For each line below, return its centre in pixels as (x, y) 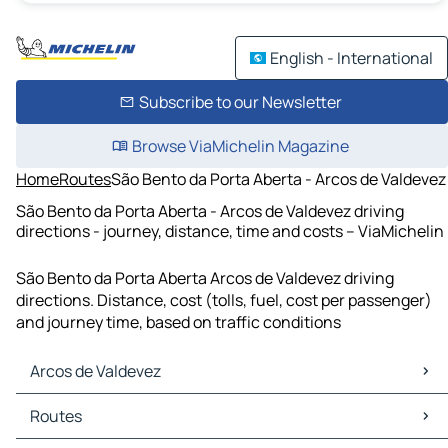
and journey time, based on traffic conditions (178, 322)
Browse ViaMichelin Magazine (240, 146)
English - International (351, 58)
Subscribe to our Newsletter (240, 102)
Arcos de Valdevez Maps (106, 405)
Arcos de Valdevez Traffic (111, 427)
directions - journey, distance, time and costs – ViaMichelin (230, 230)
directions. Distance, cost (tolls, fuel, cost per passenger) (224, 300)
